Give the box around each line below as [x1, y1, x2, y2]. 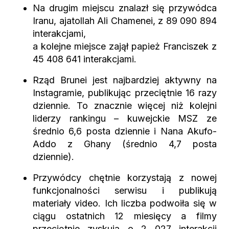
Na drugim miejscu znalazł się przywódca [33, 3, 217, 13]
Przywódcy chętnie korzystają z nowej [33, 172, 217, 183]
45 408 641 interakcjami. [33, 54, 136, 64]
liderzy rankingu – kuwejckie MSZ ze [33, 113, 217, 124]
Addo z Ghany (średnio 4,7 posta [33, 139, 217, 149]
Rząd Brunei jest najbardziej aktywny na [33, 75, 217, 85]
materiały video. [33, 198, 105, 209]
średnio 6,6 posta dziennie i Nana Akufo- [33, 126, 217, 136]
